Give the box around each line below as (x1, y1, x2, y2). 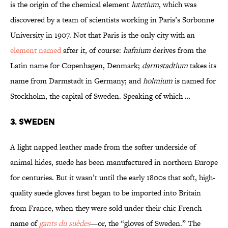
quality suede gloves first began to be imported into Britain (10, 187, 201, 198)
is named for (173, 75, 216, 87)
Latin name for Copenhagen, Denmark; (10, 60, 142, 71)
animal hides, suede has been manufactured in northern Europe (10, 157, 218, 168)
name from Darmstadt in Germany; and (10, 75, 143, 87)
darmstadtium (142, 60, 188, 71)
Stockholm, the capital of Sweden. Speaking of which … (10, 91, 190, 102)
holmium (143, 75, 173, 87)
